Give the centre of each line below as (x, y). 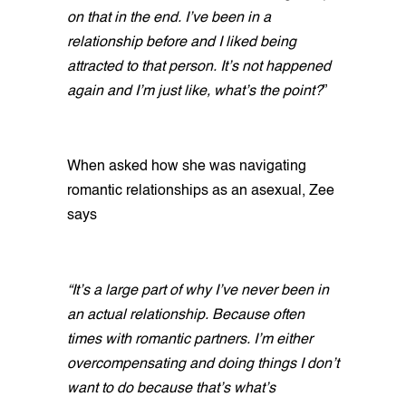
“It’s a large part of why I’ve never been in (198, 291)
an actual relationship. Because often (186, 316)
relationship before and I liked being (182, 43)
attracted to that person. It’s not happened (199, 68)
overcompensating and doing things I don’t (203, 365)
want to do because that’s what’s (171, 389)
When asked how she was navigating (187, 167)
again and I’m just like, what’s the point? (195, 92)
